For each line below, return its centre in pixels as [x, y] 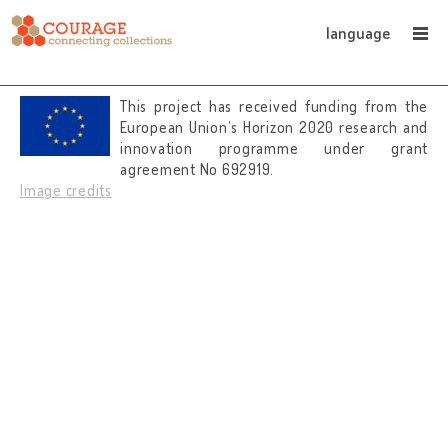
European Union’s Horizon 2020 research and [274, 127]
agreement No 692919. [197, 169]
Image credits [66, 190]
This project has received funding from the [274, 106]
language [358, 33]
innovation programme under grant [274, 148]
